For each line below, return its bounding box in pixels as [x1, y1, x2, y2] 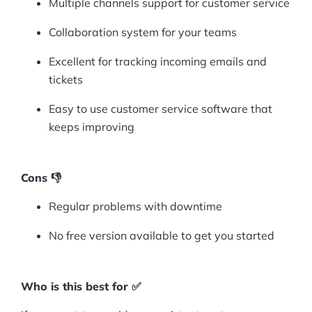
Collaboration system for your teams [49, 24, 237, 39]
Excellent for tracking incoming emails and [49, 54, 267, 68]
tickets [49, 72, 83, 86]
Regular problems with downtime [49, 198, 222, 213]
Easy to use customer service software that [49, 101, 272, 116]
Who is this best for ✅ [21, 279, 141, 293]
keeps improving [49, 119, 134, 134]
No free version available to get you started [49, 228, 274, 242]
